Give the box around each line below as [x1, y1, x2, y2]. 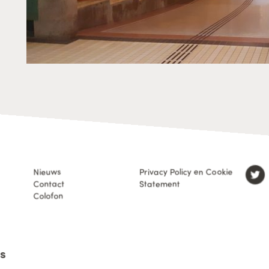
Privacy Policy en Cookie [139, 165, 232, 178]
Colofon [33, 189, 63, 202]
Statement [139, 177, 180, 190]
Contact [33, 177, 64, 190]
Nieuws [33, 165, 61, 178]
